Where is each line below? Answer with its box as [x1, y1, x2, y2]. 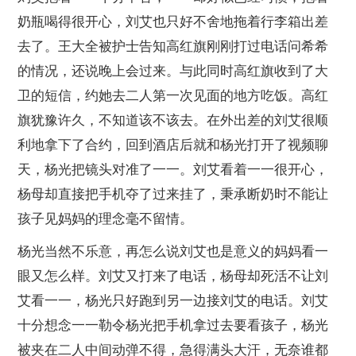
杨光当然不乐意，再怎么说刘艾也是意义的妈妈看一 [17, 243, 329, 259]
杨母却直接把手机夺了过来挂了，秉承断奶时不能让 [17, 186, 329, 202]
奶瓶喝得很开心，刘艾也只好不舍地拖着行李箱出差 [17, 14, 329, 29]
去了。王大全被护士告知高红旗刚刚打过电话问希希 [17, 38, 329, 54]
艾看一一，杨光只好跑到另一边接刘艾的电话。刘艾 [17, 292, 329, 308]
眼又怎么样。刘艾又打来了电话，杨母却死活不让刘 [17, 268, 329, 284]
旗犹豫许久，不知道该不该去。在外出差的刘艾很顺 [17, 112, 329, 128]
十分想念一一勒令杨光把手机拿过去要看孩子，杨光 [17, 317, 329, 333]
